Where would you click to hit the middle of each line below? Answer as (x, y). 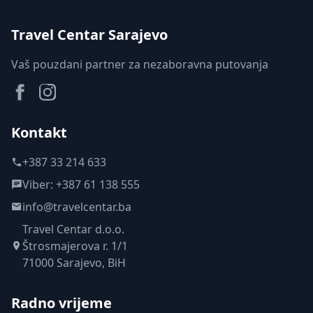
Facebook (36, 92)
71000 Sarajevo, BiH (74, 263)
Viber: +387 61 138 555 (81, 184)
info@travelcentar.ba (77, 207)
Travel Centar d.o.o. (73, 229)
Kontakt (39, 132)
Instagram (66, 92)
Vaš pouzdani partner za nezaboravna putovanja (140, 64)
